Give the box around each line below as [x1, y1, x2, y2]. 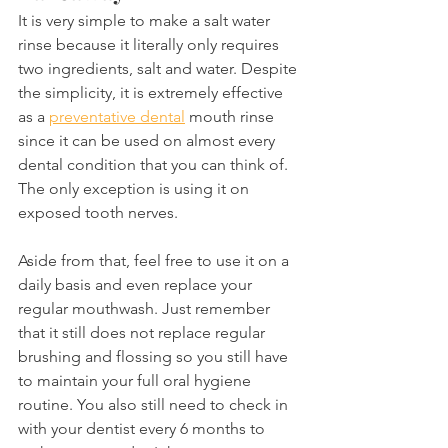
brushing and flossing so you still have [18, 346, 292, 366]
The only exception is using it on [18, 178, 253, 198]
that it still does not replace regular [18, 322, 269, 342]
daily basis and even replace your [18, 274, 256, 294]
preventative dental [49, 106, 185, 126]
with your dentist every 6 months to [18, 418, 269, 438]
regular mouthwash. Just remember [18, 298, 274, 318]
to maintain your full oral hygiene [18, 370, 255, 390]
